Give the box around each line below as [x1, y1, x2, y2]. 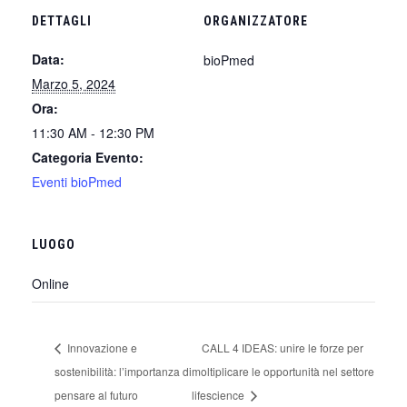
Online [32, 274, 69, 293]
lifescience [192, 386, 248, 402]
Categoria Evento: [32, 148, 144, 167]
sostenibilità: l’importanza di [55, 362, 192, 379]
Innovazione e [65, 339, 137, 355]
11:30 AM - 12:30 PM [32, 124, 154, 143]
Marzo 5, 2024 [32, 74, 115, 94]
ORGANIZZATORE [203, 14, 308, 29]
